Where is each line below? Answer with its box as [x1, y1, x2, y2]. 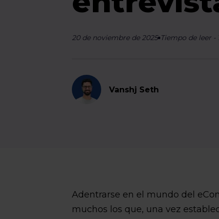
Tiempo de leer [160, 33, 212, 42]
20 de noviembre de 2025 [72, 33, 158, 42]
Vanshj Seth [109, 85, 159, 94]
